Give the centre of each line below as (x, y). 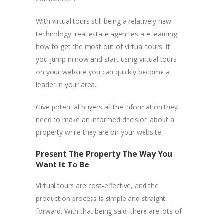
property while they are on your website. (99, 132)
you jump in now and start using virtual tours (106, 59)
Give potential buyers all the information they (107, 107)
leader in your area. (66, 84)
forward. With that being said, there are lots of (109, 211)
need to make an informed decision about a (105, 119)
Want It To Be (63, 164)
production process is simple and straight (101, 198)
